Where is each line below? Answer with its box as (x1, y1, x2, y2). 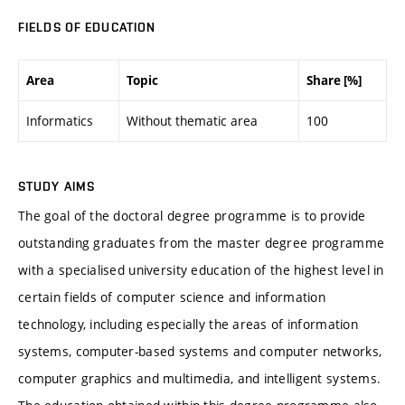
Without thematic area (127, 111, 258, 129)
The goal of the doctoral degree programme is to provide (18, 207, 366, 225)
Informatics (26, 111, 93, 129)
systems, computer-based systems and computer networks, (18, 343, 382, 361)
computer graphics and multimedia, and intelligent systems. (18, 370, 381, 388)
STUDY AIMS (18, 179, 96, 194)
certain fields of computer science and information (18, 288, 325, 306)
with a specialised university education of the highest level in (18, 261, 384, 279)
